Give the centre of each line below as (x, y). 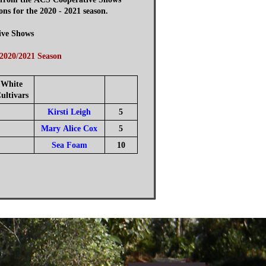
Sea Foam (69, 145)
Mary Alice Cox (69, 129)
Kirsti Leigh (69, 112)
